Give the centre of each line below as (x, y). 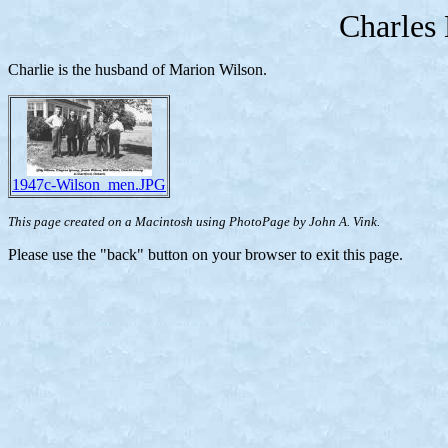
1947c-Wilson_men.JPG (89, 184)
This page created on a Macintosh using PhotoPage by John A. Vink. (194, 221)
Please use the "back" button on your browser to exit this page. (205, 254)
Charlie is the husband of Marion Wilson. (137, 69)
